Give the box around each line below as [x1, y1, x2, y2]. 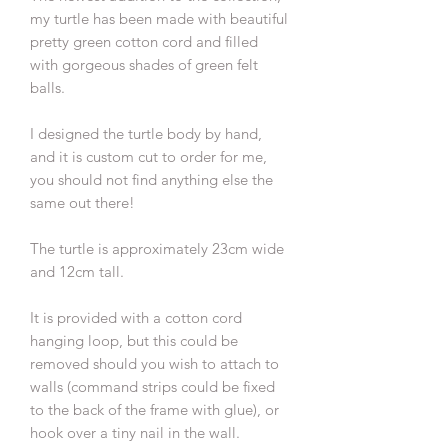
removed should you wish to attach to [30, 353, 279, 373]
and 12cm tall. [30, 261, 124, 281]
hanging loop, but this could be [30, 330, 238, 350]
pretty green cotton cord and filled [30, 31, 258, 51]
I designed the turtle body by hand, [30, 123, 262, 143]
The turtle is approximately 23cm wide [30, 238, 284, 258]
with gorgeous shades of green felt [30, 54, 258, 74]
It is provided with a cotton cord [30, 307, 242, 327]
